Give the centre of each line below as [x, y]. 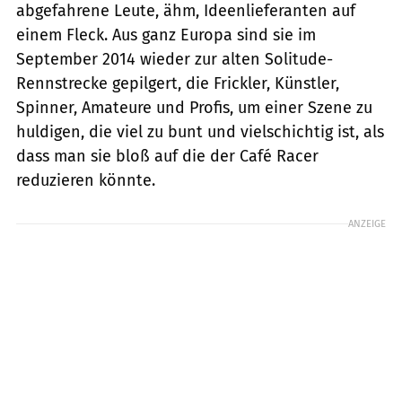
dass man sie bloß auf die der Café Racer [167, 157]
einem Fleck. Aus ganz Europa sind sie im [166, 35]
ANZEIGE [367, 224]
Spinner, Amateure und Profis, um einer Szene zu [194, 108]
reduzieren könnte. [86, 181]
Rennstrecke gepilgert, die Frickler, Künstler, [178, 84]
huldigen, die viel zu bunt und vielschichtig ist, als [200, 132]
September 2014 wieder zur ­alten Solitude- [175, 60]
